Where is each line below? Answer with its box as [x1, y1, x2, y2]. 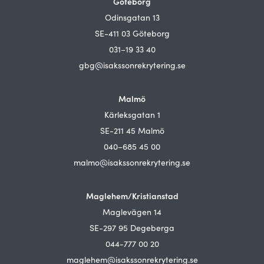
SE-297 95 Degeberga [90, 222, 174, 233]
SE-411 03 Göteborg [94, 28, 170, 39]
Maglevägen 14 [103, 206, 161, 217]
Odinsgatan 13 [104, 12, 160, 23]
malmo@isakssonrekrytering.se [74, 157, 190, 168]
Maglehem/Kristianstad [85, 190, 179, 202]
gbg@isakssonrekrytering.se [78, 60, 186, 71]
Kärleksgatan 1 [104, 109, 160, 120]
